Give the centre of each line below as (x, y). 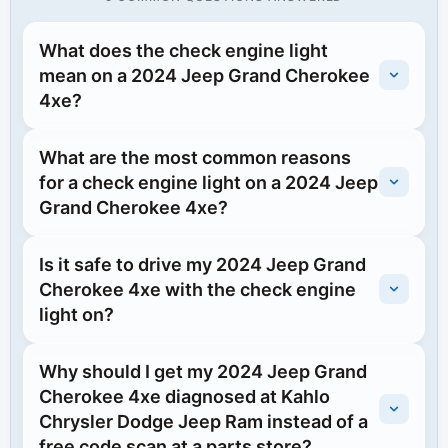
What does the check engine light (183, 50)
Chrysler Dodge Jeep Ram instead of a (203, 421)
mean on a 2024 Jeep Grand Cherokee (204, 75)
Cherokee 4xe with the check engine (197, 289)
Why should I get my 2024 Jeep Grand (203, 371)
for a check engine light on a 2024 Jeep (208, 182)
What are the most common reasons (195, 157)
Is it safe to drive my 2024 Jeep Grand (202, 264)
